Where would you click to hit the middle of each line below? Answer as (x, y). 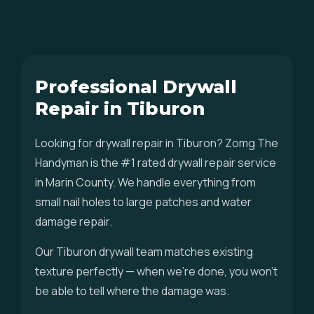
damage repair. (74, 221)
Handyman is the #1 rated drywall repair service (156, 163)
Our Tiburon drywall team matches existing (144, 252)
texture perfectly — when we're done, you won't (156, 271)
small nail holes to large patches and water (143, 202)
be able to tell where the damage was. (132, 291)
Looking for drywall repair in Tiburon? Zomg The (157, 143)
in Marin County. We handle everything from (145, 182)
